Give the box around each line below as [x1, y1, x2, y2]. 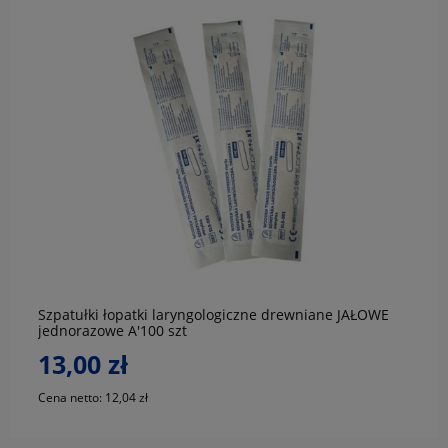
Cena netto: [38, 388, 105, 406]
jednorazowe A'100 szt [38, 321, 187, 341]
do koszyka [184, 221, 264, 239]
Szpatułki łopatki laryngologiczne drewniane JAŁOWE [38, 305, 389, 325]
